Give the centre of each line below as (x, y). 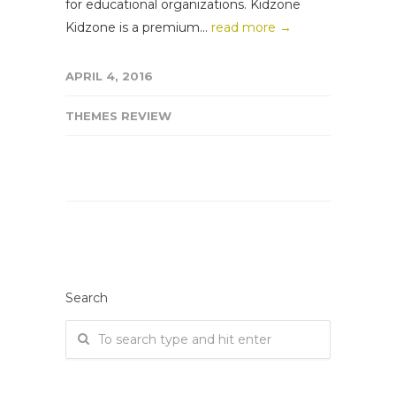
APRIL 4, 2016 (109, 76)
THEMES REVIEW (118, 115)
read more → (251, 27)
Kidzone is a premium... (138, 27)
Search (87, 297)
